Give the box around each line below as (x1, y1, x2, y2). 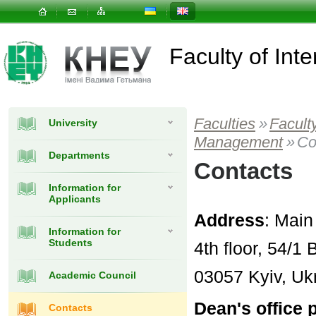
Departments (49, 150, 110, 161)
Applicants (49, 193, 101, 205)
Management (194, 133, 283, 151)
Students (49, 237, 92, 248)
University (49, 117, 97, 128)
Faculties (194, 115, 255, 133)
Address (194, 210, 265, 230)
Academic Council (49, 269, 136, 281)
